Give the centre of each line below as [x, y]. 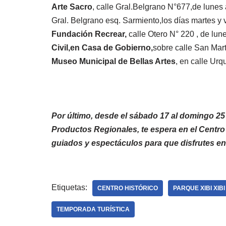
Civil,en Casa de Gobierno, [102, 47]
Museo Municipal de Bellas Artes [114, 61]
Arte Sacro [72, 7]
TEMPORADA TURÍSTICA [93, 209]
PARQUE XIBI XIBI [199, 188]
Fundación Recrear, [90, 34]
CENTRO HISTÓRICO [128, 188]
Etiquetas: [69, 187]
